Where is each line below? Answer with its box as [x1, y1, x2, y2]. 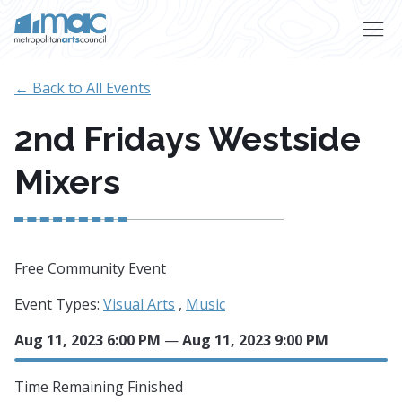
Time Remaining [14, 377, 127, 397]
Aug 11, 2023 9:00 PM [182, 330, 328, 350]
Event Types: [14, 294, 103, 314]
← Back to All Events [14, 78, 151, 98]
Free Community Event [14, 258, 166, 278]
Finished [127, 377, 183, 397]
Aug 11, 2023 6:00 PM [14, 330, 161, 350]
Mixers [14, 162, 120, 202]
